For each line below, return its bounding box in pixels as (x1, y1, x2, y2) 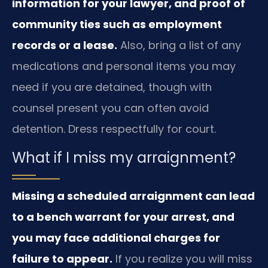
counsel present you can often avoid (12, 100, 209, 116)
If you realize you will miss (112, 251, 252, 266)
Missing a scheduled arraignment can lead (12, 188, 255, 203)
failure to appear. (12, 251, 112, 266)
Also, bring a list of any (117, 38, 241, 53)
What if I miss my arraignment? (12, 147, 236, 167)
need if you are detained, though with (12, 80, 212, 95)
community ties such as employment (12, 17, 222, 32)
